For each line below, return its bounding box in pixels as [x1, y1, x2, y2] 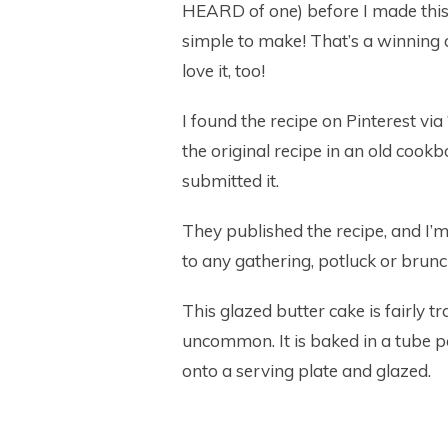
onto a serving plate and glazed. [182, 360, 431, 381]
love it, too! [182, 60, 265, 81]
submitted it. [182, 170, 279, 191]
